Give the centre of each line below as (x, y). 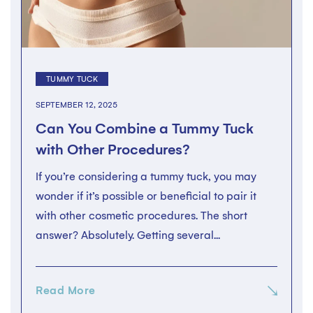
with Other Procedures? (113, 150)
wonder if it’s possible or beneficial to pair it (146, 196)
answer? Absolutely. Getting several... (128, 235)
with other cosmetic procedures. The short (141, 216)
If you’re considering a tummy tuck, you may (146, 176)
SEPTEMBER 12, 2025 (77, 105)
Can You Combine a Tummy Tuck (145, 129)
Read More (66, 290)
